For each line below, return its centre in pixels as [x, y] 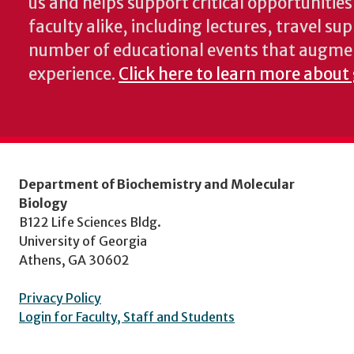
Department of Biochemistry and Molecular [157, 185]
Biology [43, 203]
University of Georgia [83, 241]
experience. [73, 75]
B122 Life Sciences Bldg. [90, 222]
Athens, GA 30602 [74, 260]
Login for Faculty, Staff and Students [127, 317]
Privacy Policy [60, 298]
